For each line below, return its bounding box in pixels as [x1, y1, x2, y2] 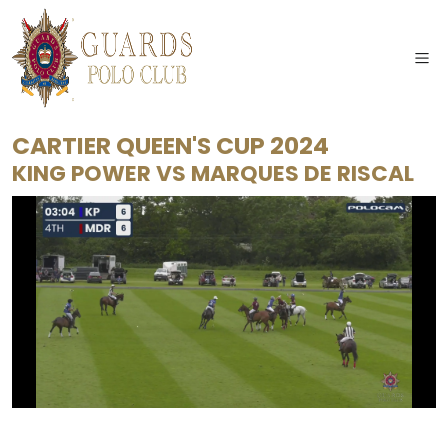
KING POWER [12, 158, 156, 189]
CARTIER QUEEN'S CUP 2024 [12, 129, 329, 162]
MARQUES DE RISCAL [191, 158, 414, 189]
